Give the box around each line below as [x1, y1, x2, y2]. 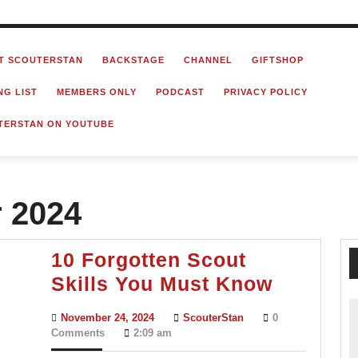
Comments [51, 327, 105, 339]
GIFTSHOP [252, 55, 304, 65]
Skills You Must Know [51, 272, 272, 295]
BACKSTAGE [102, 55, 165, 65]
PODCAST [156, 87, 205, 97]
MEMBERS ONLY [57, 87, 137, 97]
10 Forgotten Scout [51, 249, 246, 271]
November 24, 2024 [61, 312, 154, 324]
